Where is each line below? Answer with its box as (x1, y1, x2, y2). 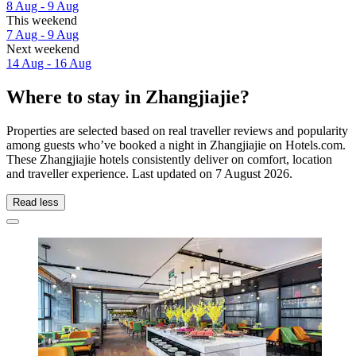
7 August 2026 (215, 166, 289, 180)
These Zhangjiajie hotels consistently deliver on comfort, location (6, 152, 332, 166)
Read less (13, 195, 59, 208)
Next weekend (6, 42, 79, 56)
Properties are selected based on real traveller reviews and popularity (6, 123, 348, 137)
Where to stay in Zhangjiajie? (6, 86, 250, 107)
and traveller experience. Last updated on (6, 166, 215, 180)
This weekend (6, 14, 77, 28)
